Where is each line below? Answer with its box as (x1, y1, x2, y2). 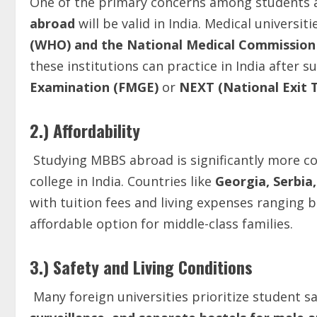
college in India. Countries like (30, 173, 215, 190)
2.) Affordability (30, 117, 140, 143)
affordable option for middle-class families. (30, 215, 293, 232)
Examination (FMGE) (30, 79, 162, 96)
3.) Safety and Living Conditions (30, 254, 253, 279)
